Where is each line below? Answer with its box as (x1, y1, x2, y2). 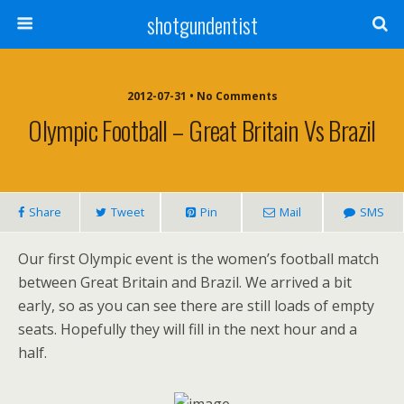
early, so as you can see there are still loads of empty (18, 296, 374, 316)
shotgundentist (146, 8, 258, 41)
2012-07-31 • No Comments (126, 88, 278, 104)
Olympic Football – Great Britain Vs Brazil (28, 111, 376, 149)
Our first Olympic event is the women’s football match (18, 249, 379, 269)
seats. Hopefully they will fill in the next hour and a (18, 319, 357, 339)
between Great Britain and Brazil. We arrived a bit (18, 272, 352, 292)
